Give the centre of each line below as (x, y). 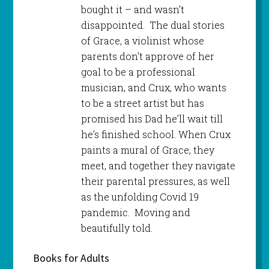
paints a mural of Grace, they (147, 150)
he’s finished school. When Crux (156, 134)
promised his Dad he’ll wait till (152, 119)
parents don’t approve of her (147, 56)
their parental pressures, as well (155, 181)
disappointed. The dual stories (153, 25)
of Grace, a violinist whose (142, 41)
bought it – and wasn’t (132, 10)
